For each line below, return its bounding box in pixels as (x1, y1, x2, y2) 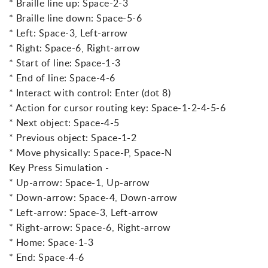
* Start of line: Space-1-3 (9, 56, 121, 70)
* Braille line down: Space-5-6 (9, 11, 142, 25)
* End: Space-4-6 (9, 251, 84, 264)
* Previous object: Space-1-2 (9, 131, 137, 145)
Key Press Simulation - (9, 161, 109, 175)
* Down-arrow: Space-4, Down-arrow (9, 191, 178, 205)
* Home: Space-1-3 (9, 236, 94, 249)
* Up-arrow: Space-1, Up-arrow (9, 176, 150, 190)
